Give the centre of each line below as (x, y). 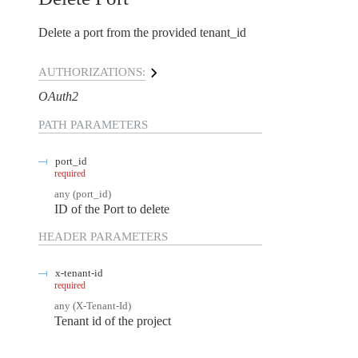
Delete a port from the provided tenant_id (142, 33)
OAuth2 (58, 96)
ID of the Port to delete (112, 209)
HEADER (63, 236)
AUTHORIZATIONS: (92, 72)
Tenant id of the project (113, 320)
